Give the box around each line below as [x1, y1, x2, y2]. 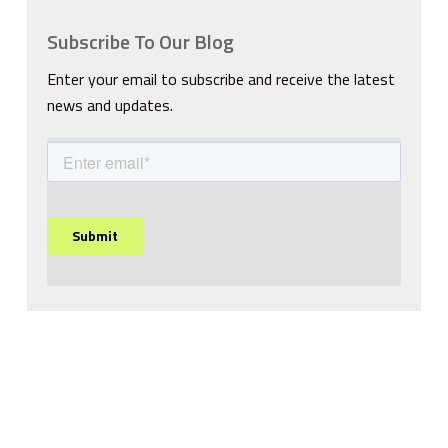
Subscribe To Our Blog [46, 25, 234, 57]
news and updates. [46, 92, 173, 117]
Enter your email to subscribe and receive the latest [46, 66, 395, 91]
